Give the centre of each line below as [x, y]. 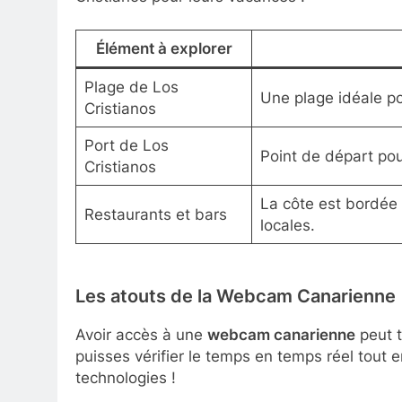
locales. [287, 226]
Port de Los [126, 146]
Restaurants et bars [155, 215]
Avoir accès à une [141, 335]
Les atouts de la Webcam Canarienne [236, 296]
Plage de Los [131, 87]
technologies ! [126, 378]
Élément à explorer [164, 49]
